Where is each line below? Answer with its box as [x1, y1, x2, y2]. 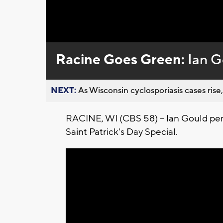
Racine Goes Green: [55, 51, 188, 69]
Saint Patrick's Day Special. [66, 126, 180, 138]
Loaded [99, 31, 119, 39]
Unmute [70, 32, 91, 40]
